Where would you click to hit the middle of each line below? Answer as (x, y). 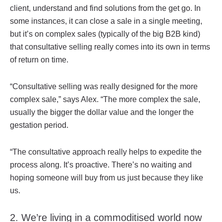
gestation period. (39, 125)
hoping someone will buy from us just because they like (107, 177)
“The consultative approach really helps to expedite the (106, 152)
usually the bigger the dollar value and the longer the (102, 112)
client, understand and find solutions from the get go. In (105, 8)
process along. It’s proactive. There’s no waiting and (101, 165)
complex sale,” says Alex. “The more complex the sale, (105, 99)
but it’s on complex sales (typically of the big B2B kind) (105, 34)
